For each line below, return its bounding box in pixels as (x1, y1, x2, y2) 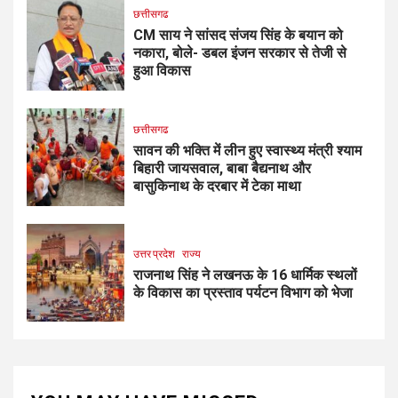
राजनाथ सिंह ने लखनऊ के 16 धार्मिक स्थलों (133, 267, 357, 284)
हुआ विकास (133, 62, 191, 80)
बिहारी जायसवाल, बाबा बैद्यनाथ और (133, 160, 311, 178)
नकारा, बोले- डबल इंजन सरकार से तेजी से (133, 44, 346, 62)
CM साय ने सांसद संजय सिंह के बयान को (133, 27, 343, 44)
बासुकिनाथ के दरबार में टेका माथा (133, 178, 301, 195)
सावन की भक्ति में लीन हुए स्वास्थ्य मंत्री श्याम (133, 142, 362, 160)
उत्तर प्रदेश (133, 247, 175, 261)
